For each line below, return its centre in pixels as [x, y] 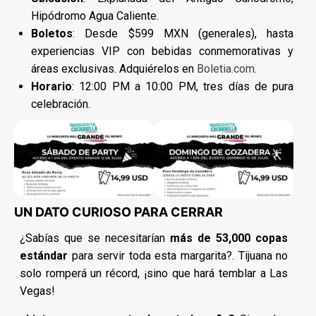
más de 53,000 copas [229, 238]
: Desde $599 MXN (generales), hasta [183, 33]
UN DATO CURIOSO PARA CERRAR [119, 212]
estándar [44, 256]
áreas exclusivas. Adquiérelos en [114, 68]
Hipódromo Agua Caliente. [95, 16]
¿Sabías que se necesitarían [95, 238]
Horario [51, 86]
